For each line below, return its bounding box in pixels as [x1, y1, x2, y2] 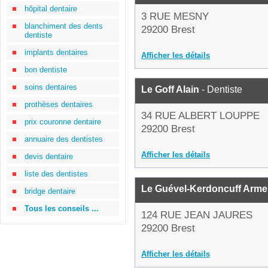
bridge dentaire [25, 187, 75, 196]
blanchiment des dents [25, 22, 103, 31]
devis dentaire [25, 152, 73, 161]
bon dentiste [25, 65, 67, 74]
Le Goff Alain [141, 84, 199, 95]
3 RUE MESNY [141, 11, 209, 22]
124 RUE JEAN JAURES [141, 209, 252, 221]
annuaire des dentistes [25, 135, 103, 144]
